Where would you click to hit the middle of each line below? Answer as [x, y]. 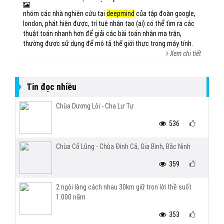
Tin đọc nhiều [51, 87]
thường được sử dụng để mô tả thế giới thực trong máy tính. [108, 43]
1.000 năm [71, 197]
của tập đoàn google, [165, 13]
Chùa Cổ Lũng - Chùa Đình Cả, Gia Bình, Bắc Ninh [123, 146]
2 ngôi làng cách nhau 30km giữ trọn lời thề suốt [124, 187]
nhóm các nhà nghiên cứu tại [65, 13]
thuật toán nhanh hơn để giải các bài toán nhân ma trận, [102, 33]
